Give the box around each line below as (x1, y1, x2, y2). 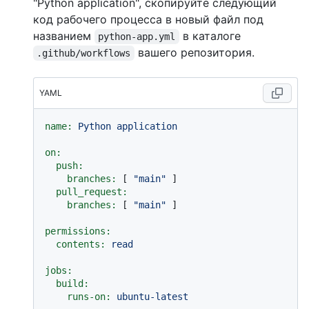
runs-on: (67, 291, 111, 303)
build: (56, 278, 89, 290)
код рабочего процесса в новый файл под (33, 12, 263, 27)
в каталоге (179, 29, 241, 43)
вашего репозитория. (134, 46, 255, 60)
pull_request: (56, 186, 128, 198)
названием (33, 29, 94, 43)
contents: (56, 239, 106, 250)
